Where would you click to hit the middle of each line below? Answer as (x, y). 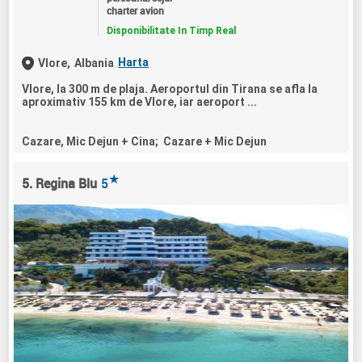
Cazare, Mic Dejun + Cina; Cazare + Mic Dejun (145, 141)
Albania (95, 63)
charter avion (135, 10)
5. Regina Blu (60, 183)
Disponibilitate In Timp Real (171, 30)
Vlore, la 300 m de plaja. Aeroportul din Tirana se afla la (170, 88)
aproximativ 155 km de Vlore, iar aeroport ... (140, 101)
